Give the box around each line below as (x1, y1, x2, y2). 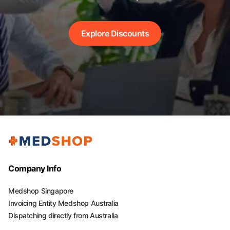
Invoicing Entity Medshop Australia (8, 199, 119, 207)
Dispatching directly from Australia (8, 211, 118, 220)
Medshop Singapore (8, 186, 73, 195)
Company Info (8, 163, 62, 174)
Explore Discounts (81, 28, 149, 39)
